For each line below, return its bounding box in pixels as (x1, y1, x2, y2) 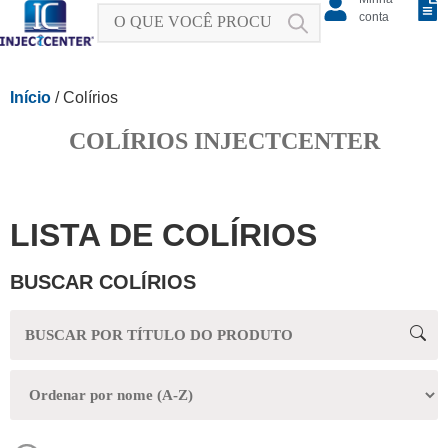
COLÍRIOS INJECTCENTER (68, 128, 380, 154)
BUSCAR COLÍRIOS (10, 271, 196, 293)
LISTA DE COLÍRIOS (10, 217, 317, 253)
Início (10, 89, 51, 106)
